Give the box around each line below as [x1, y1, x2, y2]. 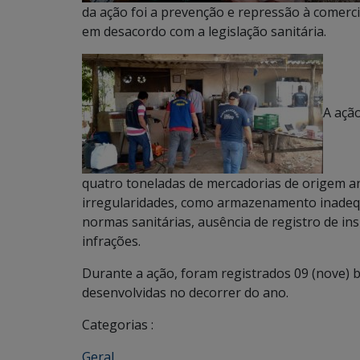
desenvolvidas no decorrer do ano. [82, 284, 288, 301]
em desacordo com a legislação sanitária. [82, 22, 326, 40]
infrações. [82, 232, 141, 250]
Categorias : [82, 316, 153, 333]
